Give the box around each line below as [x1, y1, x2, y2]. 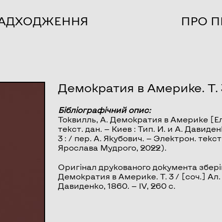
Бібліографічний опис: [58, 105, 151, 114]
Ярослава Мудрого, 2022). [58, 143, 167, 152]
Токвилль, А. [58, 114, 111, 124]
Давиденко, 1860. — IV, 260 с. [58, 181, 176, 190]
